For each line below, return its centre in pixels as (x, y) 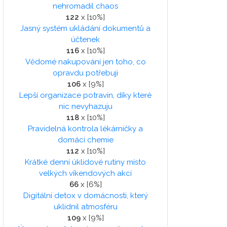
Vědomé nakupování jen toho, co (85, 62)
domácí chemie (85, 140)
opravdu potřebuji (85, 73)
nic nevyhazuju (85, 107)
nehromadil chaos (85, 6)
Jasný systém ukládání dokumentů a (85, 29)
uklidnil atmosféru (85, 207)
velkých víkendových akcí (85, 174)
